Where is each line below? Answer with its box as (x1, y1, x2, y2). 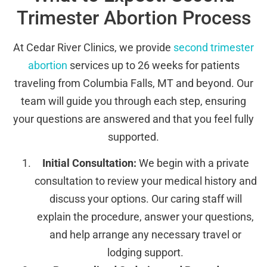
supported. (108, 130, 159, 143)
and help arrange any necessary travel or (49, 228, 241, 241)
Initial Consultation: (42, 157, 136, 170)
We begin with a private (136, 157, 249, 170)
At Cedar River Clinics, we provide (13, 41, 173, 54)
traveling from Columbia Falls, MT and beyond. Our (14, 76, 253, 89)
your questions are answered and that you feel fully (13, 112, 254, 125)
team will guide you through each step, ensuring (21, 94, 246, 107)
